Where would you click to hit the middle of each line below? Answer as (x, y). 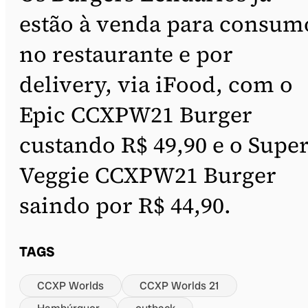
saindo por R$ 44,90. (125, 205)
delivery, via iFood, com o (156, 84)
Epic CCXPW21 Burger (136, 114)
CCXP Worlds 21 (179, 285)
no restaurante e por (126, 54)
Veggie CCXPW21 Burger (148, 175)
